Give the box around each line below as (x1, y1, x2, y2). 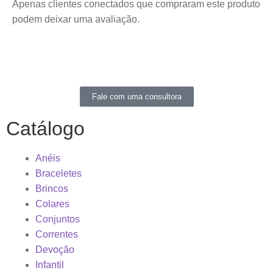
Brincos (35, 183, 68, 194)
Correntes (35, 229, 78, 240)
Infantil (35, 260, 64, 271)
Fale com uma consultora (91, 92, 182, 102)
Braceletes (35, 168, 82, 179)
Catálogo (6, 118, 85, 140)
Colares (35, 199, 69, 210)
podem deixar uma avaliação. (12, 14, 140, 25)
